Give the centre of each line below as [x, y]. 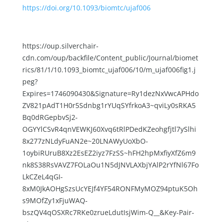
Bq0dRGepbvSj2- [50, 117]
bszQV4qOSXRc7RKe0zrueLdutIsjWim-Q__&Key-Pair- [108, 213]
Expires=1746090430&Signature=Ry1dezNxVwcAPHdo [110, 94]
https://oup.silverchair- [60, 46]
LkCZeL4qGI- [42, 177]
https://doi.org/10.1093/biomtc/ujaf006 [86, 8]
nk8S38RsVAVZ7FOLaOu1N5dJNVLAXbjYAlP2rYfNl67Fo [110, 165]
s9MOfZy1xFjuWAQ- [55, 201]
